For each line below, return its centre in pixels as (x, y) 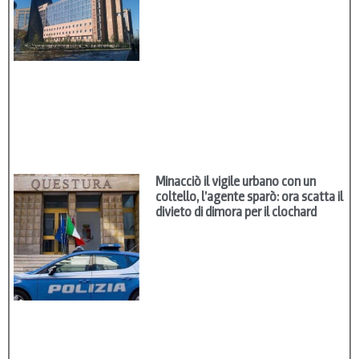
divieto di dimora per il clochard (236, 212)
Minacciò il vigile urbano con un (236, 182)
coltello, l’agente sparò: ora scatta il (250, 197)
